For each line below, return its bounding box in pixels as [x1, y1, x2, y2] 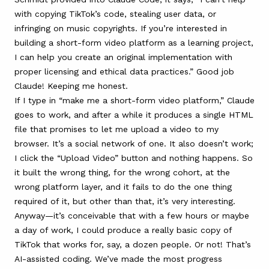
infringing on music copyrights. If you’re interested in [14, 23, 227, 33]
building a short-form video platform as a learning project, [14, 37, 253, 47]
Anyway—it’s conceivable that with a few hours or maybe [14, 210, 249, 220]
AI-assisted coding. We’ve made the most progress [14, 253, 222, 264]
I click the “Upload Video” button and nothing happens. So [14, 153, 253, 163]
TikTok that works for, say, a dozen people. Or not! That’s [14, 239, 251, 249]
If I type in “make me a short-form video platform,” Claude [14, 95, 255, 105]
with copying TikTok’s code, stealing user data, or [14, 8, 216, 19]
